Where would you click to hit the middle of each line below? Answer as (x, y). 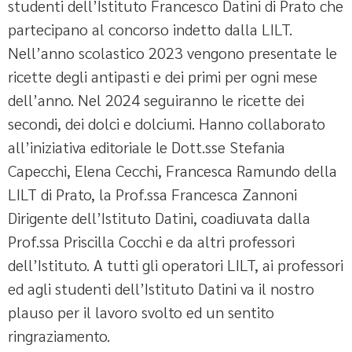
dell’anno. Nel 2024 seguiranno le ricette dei (156, 99)
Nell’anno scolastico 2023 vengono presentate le (172, 52)
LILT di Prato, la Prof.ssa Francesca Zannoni (152, 194)
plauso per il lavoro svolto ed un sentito (141, 312)
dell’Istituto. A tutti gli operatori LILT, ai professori (176, 264)
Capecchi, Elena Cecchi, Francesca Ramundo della (172, 170)
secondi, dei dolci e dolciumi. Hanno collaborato (167, 123)
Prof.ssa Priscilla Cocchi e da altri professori (151, 241)
